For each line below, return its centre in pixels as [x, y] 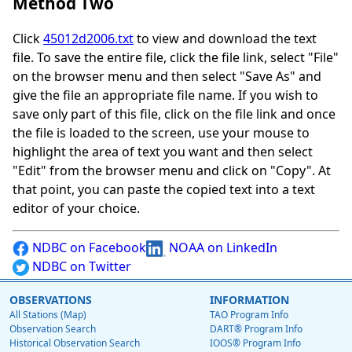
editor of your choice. [76, 209]
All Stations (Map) [48, 315]
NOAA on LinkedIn [222, 248]
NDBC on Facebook [88, 248]
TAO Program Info [249, 315]
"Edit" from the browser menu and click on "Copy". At [172, 171]
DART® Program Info [256, 329]
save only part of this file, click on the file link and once [174, 114]
